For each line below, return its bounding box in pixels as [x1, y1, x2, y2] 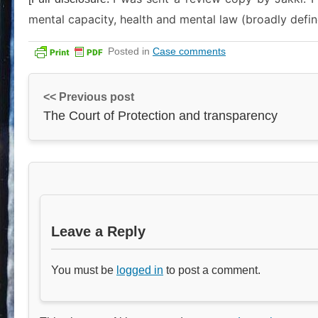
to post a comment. [163, 263, 261, 276]
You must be [51, 263, 116, 276]
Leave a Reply [51, 223, 146, 239]
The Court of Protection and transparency [43, 108, 278, 123]
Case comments [153, 45, 226, 57]
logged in [116, 263, 163, 276]
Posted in [108, 45, 153, 57]
